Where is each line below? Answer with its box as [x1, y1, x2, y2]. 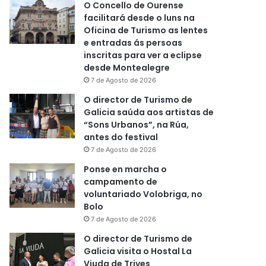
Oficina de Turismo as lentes [84, 24, 208, 36]
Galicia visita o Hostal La [84, 245, 192, 257]
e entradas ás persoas [84, 36, 183, 49]
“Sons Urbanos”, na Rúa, [84, 118, 189, 131]
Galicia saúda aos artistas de [84, 106, 214, 118]
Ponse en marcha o [84, 163, 167, 175]
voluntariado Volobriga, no [84, 188, 203, 200]
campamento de [84, 175, 158, 188]
